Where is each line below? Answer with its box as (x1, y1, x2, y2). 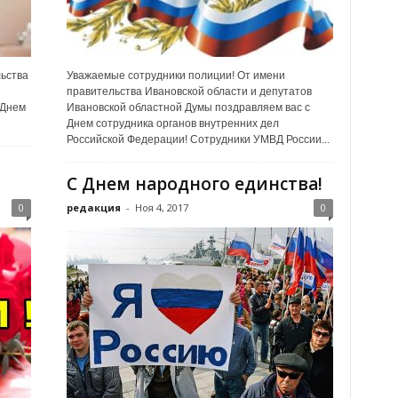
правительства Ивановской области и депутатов (66, 85, 312, 98)
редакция (66, 201, 121, 214)
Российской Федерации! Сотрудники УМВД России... (66, 133, 330, 146)
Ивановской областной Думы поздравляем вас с (66, 101, 310, 114)
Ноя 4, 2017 (134, 201, 188, 214)
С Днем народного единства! (66, 172, 322, 195)
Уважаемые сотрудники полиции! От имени (66, 69, 285, 82)
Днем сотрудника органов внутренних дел (66, 117, 279, 130)
